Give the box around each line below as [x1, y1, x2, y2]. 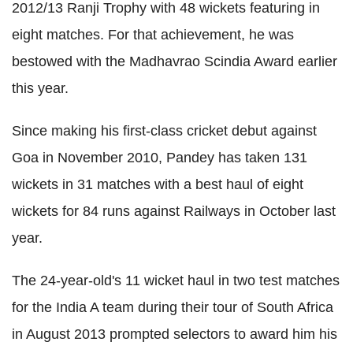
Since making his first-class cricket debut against [12, 123, 317, 139]
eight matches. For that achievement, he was [12, 27, 294, 43]
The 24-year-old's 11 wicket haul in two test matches [12, 273, 340, 289]
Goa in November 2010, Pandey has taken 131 [12, 150, 307, 166]
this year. [12, 80, 69, 97]
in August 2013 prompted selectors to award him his [12, 326, 337, 343]
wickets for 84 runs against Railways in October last [12, 203, 336, 220]
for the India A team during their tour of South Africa [12, 299, 333, 316]
